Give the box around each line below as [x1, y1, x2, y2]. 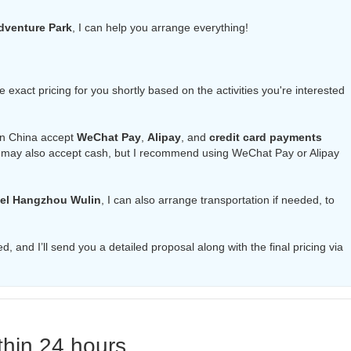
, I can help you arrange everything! [72, 21, 248, 34]
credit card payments [209, 131, 322, 143]
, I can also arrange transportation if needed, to [101, 194, 335, 206]
